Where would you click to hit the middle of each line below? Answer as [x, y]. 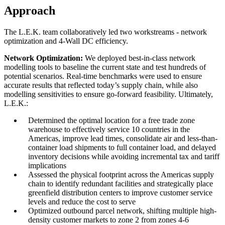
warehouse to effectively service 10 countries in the [109, 130]
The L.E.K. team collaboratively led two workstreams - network [105, 32]
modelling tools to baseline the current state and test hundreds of [105, 67]
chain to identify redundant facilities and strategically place [121, 184]
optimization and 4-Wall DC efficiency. [68, 41]
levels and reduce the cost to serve [82, 202]
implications [47, 166]
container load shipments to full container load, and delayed [122, 148]
